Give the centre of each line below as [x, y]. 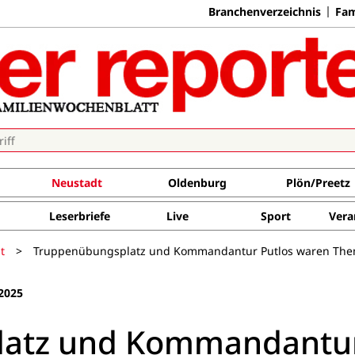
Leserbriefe [79, 216]
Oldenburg [197, 183]
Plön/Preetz [318, 183]
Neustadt [76, 183]
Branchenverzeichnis [265, 11]
